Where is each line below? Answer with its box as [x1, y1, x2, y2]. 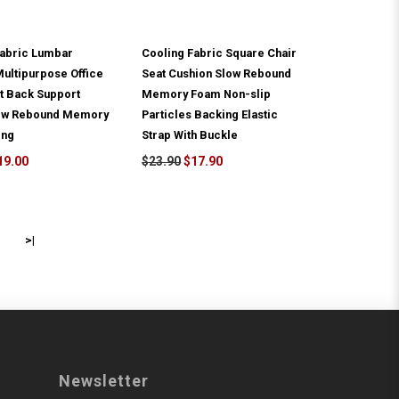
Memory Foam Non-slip [142, 87, 272, 102]
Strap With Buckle [142, 128, 239, 142]
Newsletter [58, 371, 149, 391]
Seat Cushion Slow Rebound [142, 67, 292, 81]
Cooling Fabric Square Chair [142, 46, 297, 61]
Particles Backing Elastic [142, 108, 279, 122]
